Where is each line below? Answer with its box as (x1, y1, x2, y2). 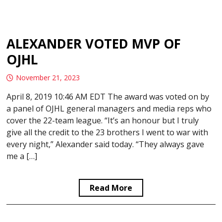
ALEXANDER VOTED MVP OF (6, 35, 181, 53)
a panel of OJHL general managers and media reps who (6, 103, 212, 114)
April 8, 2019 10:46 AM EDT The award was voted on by (6, 91, 210, 103)
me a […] (6, 151, 38, 162)
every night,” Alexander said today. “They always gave (6, 139, 205, 150)
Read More (90, 182, 132, 194)
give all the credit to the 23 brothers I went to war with (6, 127, 209, 138)
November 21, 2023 (16, 73, 80, 83)
